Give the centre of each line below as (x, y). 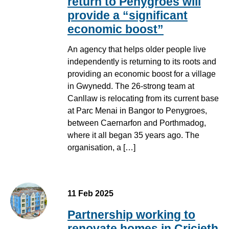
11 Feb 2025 (90, 193)
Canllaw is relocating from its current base (143, 98)
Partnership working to (131, 214)
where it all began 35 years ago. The (133, 135)
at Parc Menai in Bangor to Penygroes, (137, 110)
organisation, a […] (101, 147)
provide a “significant (128, 16)
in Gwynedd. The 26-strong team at (131, 86)
